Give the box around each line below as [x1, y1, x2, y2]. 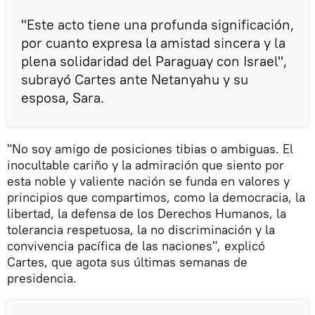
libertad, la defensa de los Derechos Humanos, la [7, 205, 286, 222]
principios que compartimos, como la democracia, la [7, 189, 305, 206]
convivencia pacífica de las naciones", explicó [7, 238, 265, 255]
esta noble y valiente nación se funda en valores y [7, 173, 290, 190]
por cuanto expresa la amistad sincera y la [21, 34, 285, 52]
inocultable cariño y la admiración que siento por [7, 157, 284, 174]
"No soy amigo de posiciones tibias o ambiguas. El [7, 141, 293, 157]
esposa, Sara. [21, 89, 104, 107]
